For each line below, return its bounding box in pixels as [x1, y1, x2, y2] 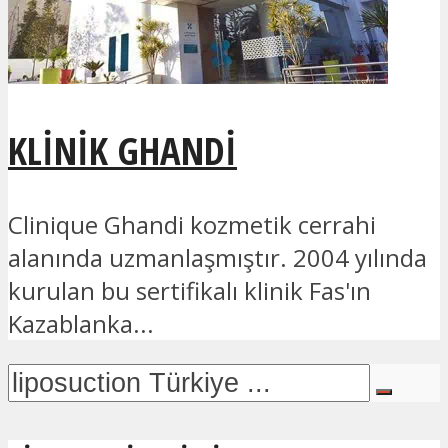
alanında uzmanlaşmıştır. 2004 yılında [8, 241, 427, 275]
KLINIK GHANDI [8, 124, 237, 177]
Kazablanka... [8, 307, 154, 341]
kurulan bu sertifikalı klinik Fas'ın [8, 274, 371, 308]
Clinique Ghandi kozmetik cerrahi [8, 208, 376, 242]
